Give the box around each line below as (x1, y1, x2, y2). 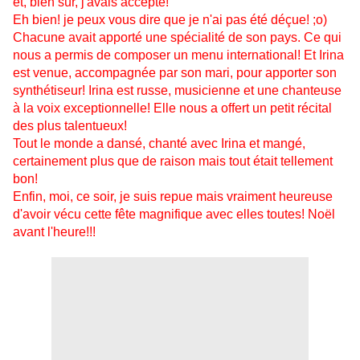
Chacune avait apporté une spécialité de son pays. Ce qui (13, 31, 342, 45)
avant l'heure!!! (13, 225, 96, 239)
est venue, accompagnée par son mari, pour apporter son (13, 66, 337, 80)
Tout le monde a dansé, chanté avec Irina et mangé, (13, 137, 305, 151)
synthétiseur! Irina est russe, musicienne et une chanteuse (13, 84, 342, 98)
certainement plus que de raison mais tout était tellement (13, 154, 333, 169)
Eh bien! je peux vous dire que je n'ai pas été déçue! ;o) (13, 13, 327, 27)
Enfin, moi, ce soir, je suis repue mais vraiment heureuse (13, 190, 333, 204)
